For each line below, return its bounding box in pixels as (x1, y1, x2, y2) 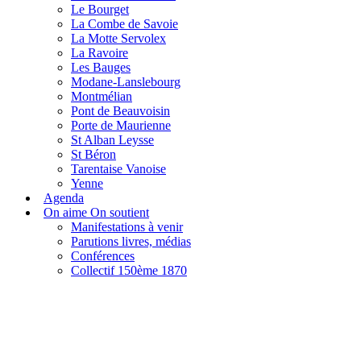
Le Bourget (71, 2, 129, 17)
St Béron (71, 147, 116, 162)
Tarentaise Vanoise (71, 162, 166, 176)
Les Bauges (71, 60, 131, 75)
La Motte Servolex (71, 31, 166, 46)
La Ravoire (71, 46, 128, 60)
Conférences (71, 249, 135, 263)
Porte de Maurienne (71, 118, 171, 133)
